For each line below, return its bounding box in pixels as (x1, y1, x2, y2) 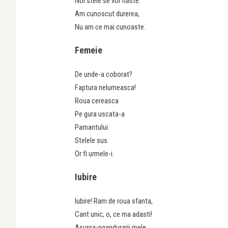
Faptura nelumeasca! (75, 82, 136, 92)
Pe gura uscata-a (75, 109, 125, 119)
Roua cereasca (75, 96, 119, 105)
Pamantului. (75, 122, 109, 132)
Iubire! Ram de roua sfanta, (75, 196, 153, 206)
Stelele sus (75, 135, 107, 145)
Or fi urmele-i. (75, 149, 114, 158)
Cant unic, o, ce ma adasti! (75, 209, 152, 219)
